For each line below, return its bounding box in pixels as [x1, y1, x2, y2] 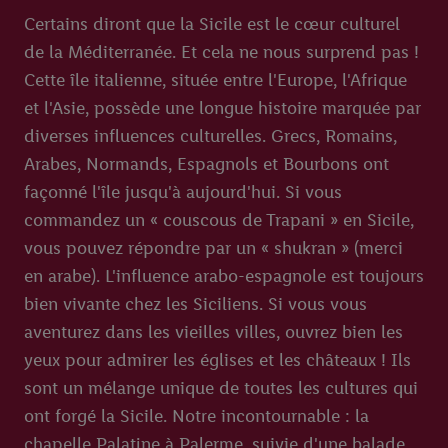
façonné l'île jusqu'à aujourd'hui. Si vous [24, 181, 342, 203]
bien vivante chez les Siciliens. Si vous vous [24, 293, 367, 315]
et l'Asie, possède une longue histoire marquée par [24, 97, 421, 119]
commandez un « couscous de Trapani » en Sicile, [24, 209, 414, 231]
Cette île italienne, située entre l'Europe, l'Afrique [24, 69, 407, 91]
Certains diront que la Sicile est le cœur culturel [24, 13, 400, 35]
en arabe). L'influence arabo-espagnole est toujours [24, 265, 424, 287]
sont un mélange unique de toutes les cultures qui [24, 377, 418, 399]
